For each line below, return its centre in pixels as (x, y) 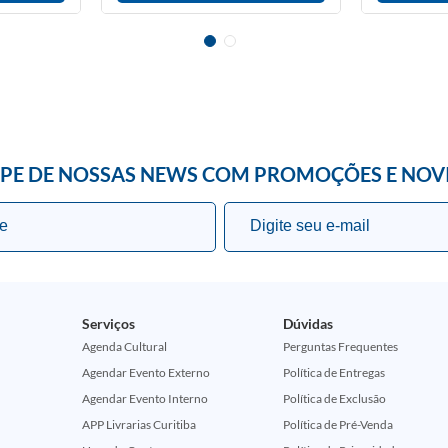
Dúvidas (308, 323)
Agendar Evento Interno (144, 398)
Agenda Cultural (124, 346)
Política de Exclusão (335, 398)
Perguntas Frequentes (341, 346)
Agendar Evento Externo (145, 372)
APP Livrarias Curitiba (138, 424)
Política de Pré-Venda (338, 424)
